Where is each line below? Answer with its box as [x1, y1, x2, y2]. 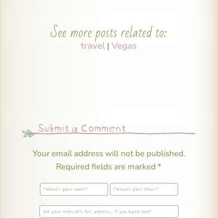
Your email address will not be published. [32, 148, 185, 160]
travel [81, 39, 106, 53]
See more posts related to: [51, 20, 167, 46]
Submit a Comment [36, 118, 125, 135]
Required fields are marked [56, 161, 158, 173]
